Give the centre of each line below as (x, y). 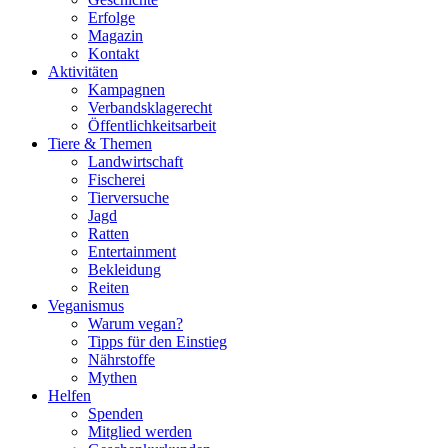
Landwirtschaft (135, 161)
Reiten (108, 287)
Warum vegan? (135, 323)
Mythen (112, 377)
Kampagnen (126, 89)
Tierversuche (128, 197)
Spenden (115, 413)
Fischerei (116, 179)
